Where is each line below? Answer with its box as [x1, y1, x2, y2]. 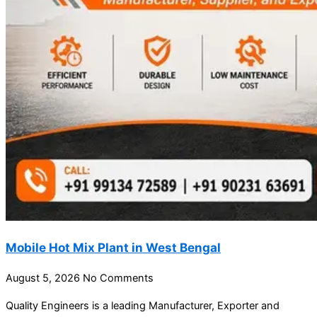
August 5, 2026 [6, 272, 83, 285]
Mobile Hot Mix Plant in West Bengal [6, 240, 221, 255]
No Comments [83, 272, 154, 285]
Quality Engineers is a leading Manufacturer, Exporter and [6, 299, 279, 312]
